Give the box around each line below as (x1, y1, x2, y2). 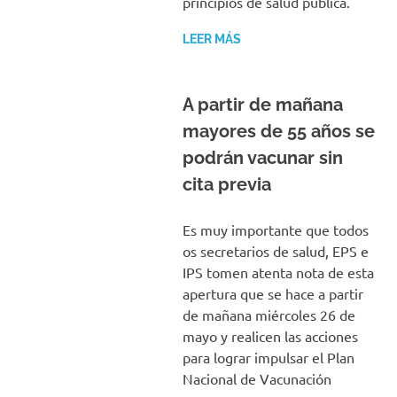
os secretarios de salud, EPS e (182, 242, 369, 260)
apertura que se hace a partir (182, 284, 363, 302)
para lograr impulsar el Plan (182, 348, 354, 366)
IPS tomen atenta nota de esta (182, 263, 374, 281)
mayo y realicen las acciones (182, 327, 358, 345)
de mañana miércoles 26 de (182, 306, 355, 323)
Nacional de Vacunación (182, 370, 331, 387)
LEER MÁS (182, 32, 241, 46)
